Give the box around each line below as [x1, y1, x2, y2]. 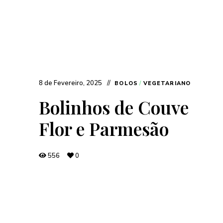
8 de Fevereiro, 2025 [39, 78, 103, 88]
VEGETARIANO [143, 79, 191, 87]
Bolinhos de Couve [39, 95, 189, 119]
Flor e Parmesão [39, 116, 169, 140]
